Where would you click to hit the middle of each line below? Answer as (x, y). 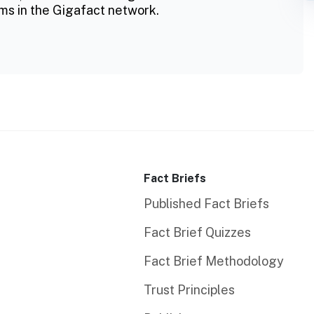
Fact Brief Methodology (213, 261)
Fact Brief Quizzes (197, 233)
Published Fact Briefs (206, 204)
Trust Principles (189, 290)
